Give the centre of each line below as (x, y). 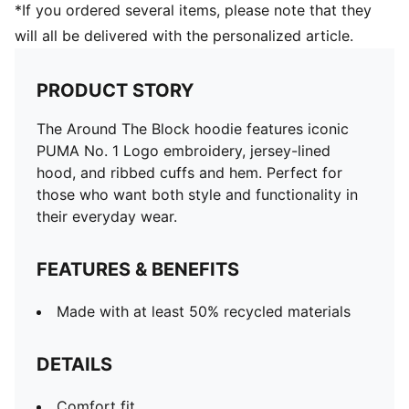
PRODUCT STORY (115, 90)
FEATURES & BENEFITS (138, 269)
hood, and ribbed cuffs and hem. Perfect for (189, 173)
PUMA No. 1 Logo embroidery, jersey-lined (184, 151)
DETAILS (74, 364)
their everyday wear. (107, 216)
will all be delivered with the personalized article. (184, 36)
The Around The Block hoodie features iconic (193, 129)
